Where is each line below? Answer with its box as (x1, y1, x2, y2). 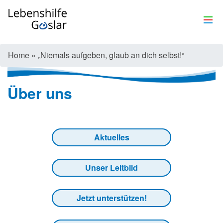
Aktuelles (94, 131, 129, 143)
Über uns (7, 82, 72, 104)
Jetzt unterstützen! (76, 192, 147, 204)
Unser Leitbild (85, 162, 138, 174)
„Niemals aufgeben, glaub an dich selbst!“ (38, 49, 184, 61)
